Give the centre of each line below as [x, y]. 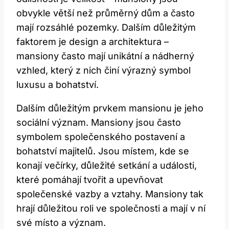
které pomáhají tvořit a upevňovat [90, 180]
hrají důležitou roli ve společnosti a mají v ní [111, 209]
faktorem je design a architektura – [93, 42]
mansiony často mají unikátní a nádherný [105, 56]
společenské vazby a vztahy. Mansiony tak [110, 194]
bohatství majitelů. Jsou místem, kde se [103, 151]
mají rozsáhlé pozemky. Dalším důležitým [106, 28]
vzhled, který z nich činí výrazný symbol [104, 71]
